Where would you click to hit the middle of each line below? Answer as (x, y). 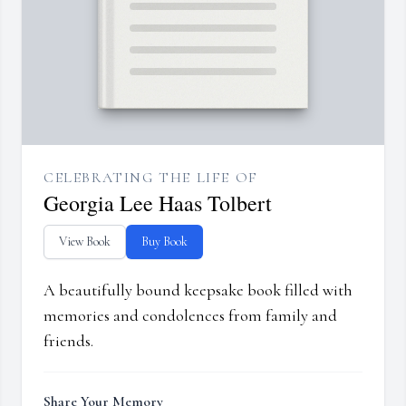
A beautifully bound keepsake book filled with (198, 290)
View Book (85, 242)
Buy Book (164, 242)
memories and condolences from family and (190, 316)
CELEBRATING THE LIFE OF (151, 178)
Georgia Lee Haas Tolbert (158, 203)
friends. (68, 341)
